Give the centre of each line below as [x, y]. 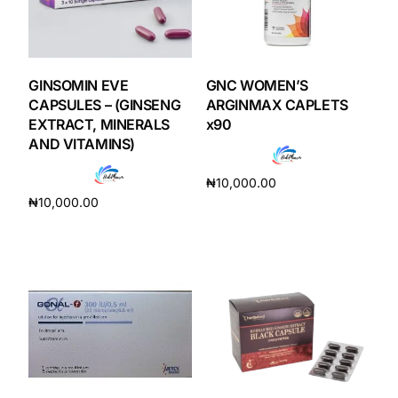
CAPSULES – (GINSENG [105, 104]
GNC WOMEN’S [257, 85]
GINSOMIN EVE [79, 85]
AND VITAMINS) [82, 143]
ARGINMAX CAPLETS [277, 104]
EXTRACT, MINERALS [99, 124]
